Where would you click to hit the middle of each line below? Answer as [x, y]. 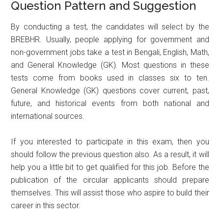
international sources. [48, 116]
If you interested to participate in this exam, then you [110, 141]
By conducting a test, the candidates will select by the [110, 27]
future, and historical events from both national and [110, 103]
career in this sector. [46, 205]
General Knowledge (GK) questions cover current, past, [110, 90]
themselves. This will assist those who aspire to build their [110, 192]
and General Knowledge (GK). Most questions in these [110, 65]
